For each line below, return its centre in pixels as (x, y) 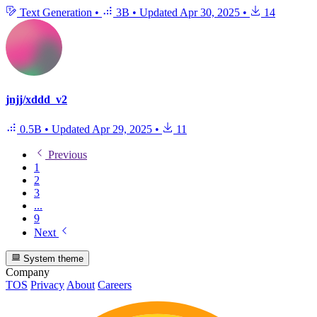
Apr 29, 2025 (122, 129)
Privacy (47, 285)
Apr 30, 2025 (210, 13)
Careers (115, 285)
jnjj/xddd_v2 (36, 100)
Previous (66, 154)
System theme (52, 259)
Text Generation (56, 13)
